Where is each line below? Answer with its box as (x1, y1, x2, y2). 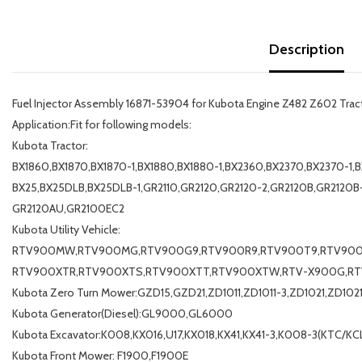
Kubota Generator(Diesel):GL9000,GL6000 (12, 306, 233, 322)
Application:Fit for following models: (12, 117, 192, 133)
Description (269, 40, 344, 59)
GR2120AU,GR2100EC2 (12, 201, 124, 217)
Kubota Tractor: (12, 138, 88, 154)
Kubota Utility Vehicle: (12, 222, 120, 238)
